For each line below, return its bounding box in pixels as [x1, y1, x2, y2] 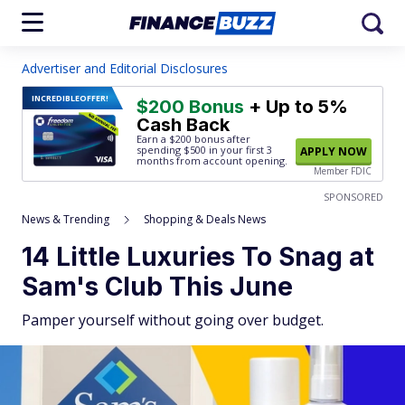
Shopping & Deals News [144, 212, 266, 227]
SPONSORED [324, 190, 383, 203]
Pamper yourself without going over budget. [22, 310, 324, 330]
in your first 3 [206, 143, 272, 156]
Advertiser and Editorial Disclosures [22, 60, 228, 77]
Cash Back [137, 114, 230, 136]
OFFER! [80, 92, 108, 104]
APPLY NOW [300, 144, 367, 159]
